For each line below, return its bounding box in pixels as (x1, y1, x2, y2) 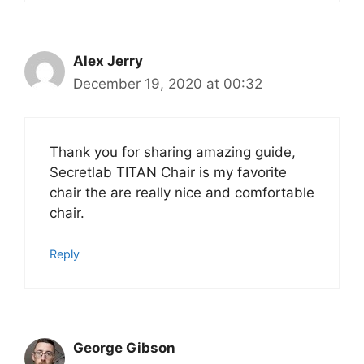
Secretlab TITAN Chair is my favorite (50, 163, 287, 180)
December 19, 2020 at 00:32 (73, 76, 262, 93)
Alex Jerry (73, 53, 143, 70)
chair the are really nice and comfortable (50, 184, 314, 201)
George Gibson (73, 340, 175, 357)
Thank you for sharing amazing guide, (50, 143, 296, 160)
